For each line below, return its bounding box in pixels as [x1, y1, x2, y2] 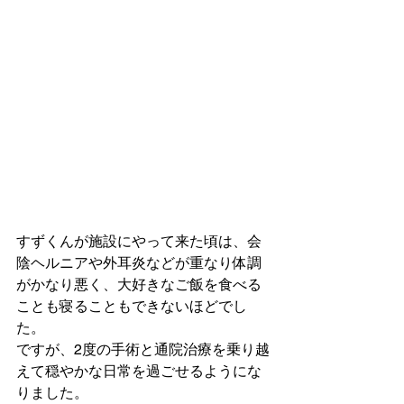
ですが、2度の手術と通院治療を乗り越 [16, 341, 270, 359]
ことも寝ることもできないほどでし [16, 298, 247, 316]
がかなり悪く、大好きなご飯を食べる [16, 276, 262, 294]
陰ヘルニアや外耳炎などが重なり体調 [16, 254, 262, 272]
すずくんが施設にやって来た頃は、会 [16, 233, 262, 251]
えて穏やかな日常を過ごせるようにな [16, 363, 262, 381]
